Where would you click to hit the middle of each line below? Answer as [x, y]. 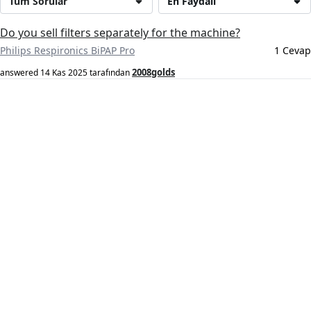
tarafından [110, 73]
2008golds [153, 73]
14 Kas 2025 [64, 73]
